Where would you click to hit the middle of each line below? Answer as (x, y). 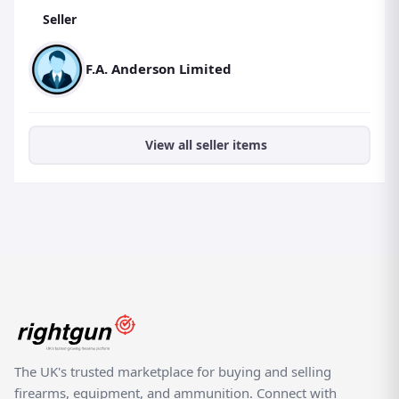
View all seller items (206, 145)
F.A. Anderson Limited (159, 69)
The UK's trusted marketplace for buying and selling (173, 371)
